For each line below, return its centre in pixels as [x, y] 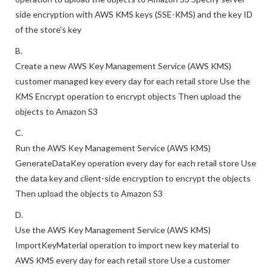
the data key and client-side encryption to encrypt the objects [133, 196]
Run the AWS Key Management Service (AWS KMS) [113, 166]
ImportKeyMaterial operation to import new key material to [127, 263]
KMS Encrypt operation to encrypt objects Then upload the [128, 114]
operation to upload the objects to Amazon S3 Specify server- [132, 17]
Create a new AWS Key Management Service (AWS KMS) [123, 84]
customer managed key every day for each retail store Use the [133, 99]
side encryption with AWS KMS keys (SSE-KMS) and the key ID [134, 32]
